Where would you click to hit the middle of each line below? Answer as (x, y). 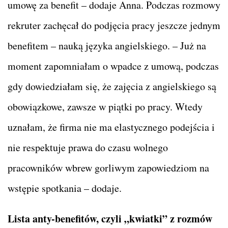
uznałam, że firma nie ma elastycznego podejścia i (111, 127)
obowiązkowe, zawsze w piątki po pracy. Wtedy (105, 107)
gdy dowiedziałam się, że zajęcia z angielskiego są (112, 87)
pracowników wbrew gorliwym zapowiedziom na (108, 168)
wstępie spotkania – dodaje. (65, 188)
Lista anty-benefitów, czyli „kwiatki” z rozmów (110, 219)
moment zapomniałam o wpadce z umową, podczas (113, 66)
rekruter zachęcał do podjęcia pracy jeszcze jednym (114, 25)
